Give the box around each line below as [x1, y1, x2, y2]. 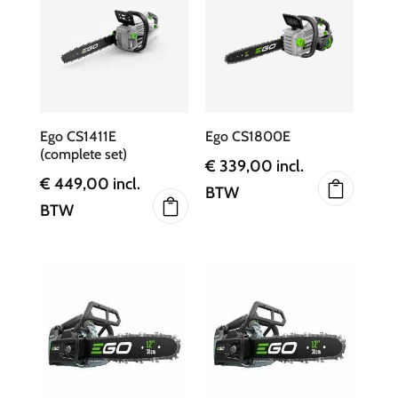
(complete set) [39, 146, 127, 163]
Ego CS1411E [39, 128, 116, 146]
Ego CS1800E [205, 128, 291, 146]
